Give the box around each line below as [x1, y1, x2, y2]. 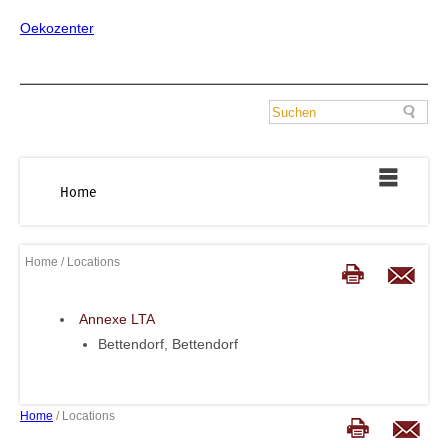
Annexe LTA [79, 310, 155, 327]
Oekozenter [20, 20, 94, 36]
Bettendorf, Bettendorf [98, 336, 238, 353]
